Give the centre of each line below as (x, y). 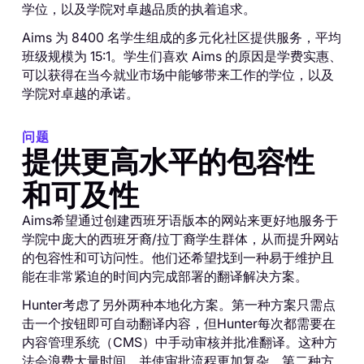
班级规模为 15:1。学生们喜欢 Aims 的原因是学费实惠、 (182, 56)
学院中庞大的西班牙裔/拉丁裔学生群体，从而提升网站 (180, 238)
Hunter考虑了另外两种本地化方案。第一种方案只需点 (178, 304)
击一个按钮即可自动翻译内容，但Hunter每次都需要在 (178, 323)
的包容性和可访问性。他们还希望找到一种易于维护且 (178, 257)
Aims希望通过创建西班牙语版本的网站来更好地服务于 (180, 220)
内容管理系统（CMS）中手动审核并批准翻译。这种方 (179, 342)
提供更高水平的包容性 (168, 161)
